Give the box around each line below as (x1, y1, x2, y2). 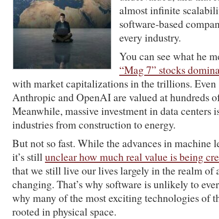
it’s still (12, 150, 45, 164)
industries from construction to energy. (12, 117, 175, 131)
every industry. (119, 30, 181, 44)
